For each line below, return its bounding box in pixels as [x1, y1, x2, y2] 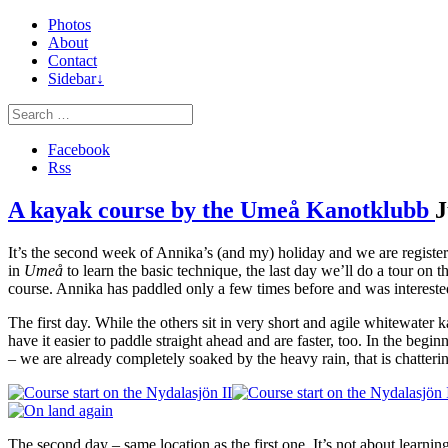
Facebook [48, 141, 110, 158]
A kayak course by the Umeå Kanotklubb [8, 196, 435, 223]
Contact [48, 52, 97, 69]
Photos [48, 16, 91, 33]
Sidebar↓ [48, 70, 104, 87]
